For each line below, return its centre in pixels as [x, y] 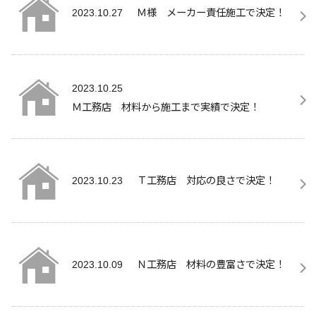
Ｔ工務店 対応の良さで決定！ [206, 179]
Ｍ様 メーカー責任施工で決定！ [211, 11]
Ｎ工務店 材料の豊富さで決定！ [211, 263]
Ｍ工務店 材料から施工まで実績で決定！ [166, 106]
